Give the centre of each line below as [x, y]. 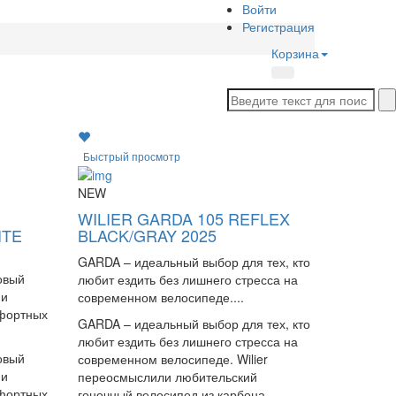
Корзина [295, 53]
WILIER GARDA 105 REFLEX [184, 219]
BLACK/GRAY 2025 [148, 236]
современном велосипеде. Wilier [173, 359]
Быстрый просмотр [132, 156]
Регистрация [278, 27]
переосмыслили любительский [168, 377]
